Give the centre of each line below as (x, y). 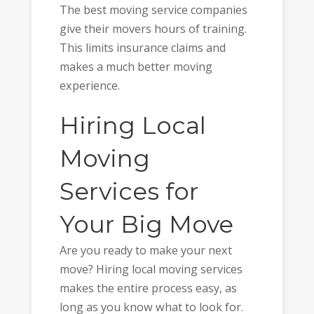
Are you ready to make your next (145, 250)
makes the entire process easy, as (148, 288)
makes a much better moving (136, 67)
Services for (129, 191)
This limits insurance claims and (142, 48)
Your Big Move (146, 224)
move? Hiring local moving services (151, 269)
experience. (89, 86)
